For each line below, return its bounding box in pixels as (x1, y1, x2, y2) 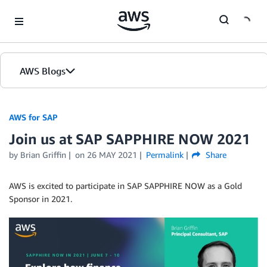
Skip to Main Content (5, 7, 85, 17)
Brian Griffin (20, 150, 66, 160)
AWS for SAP (9, 112, 58, 122)
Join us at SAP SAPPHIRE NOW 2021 (9, 131, 250, 147)
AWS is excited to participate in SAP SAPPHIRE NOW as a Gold (9, 181, 242, 191)
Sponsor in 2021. (9, 194, 72, 204)
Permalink (145, 150, 184, 160)
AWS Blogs (20, 65, 66, 77)
